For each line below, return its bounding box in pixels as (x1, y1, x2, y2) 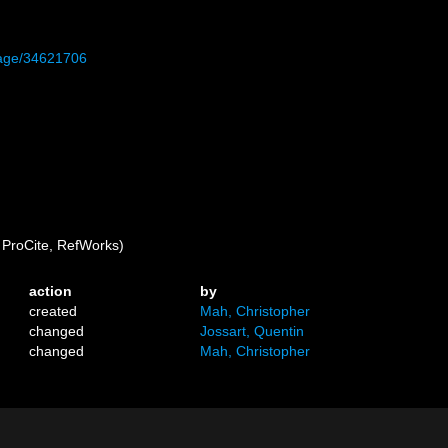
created (29, 303, 78, 319)
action (29, 283, 73, 299)
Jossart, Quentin (200, 323, 305, 339)
